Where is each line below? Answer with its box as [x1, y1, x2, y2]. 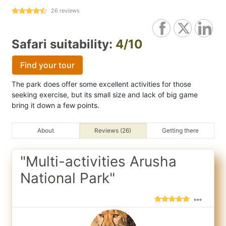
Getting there [162, 127, 199, 134]
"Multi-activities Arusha [20, 153, 177, 170]
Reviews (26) [94, 127, 132, 134]
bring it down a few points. [12, 101, 99, 109]
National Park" [20, 169, 115, 187]
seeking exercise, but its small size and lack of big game [12, 90, 198, 99]
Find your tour [20, 60, 75, 70]
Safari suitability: [12, 37, 116, 51]
